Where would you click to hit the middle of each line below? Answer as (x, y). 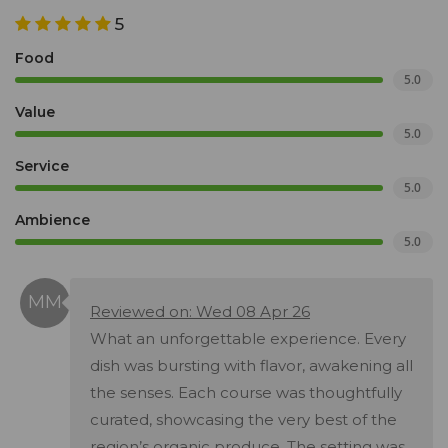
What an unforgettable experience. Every (248, 339)
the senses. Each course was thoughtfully (246, 393)
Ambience (52, 220)
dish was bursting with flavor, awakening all (251, 366)
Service (42, 166)
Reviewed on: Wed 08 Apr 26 (200, 312)
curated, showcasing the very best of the (243, 420)
